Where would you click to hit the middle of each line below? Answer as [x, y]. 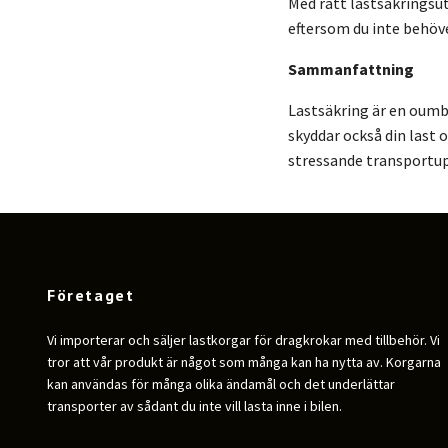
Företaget [91, 294]
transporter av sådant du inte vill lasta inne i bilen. [194, 405]
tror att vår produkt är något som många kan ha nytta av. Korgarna [244, 361]
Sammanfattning [351, 68]
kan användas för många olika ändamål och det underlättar [221, 383]
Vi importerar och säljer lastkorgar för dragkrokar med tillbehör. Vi [243, 339]
